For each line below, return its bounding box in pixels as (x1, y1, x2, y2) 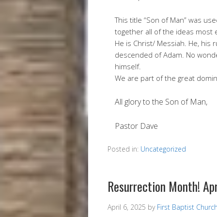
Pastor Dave (115, 121, 158, 131)
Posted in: (108, 144, 140, 154)
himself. (115, 62, 141, 71)
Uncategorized (140, 144, 186, 154)
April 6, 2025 (108, 202, 146, 212)
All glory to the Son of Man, (115, 96, 207, 107)
